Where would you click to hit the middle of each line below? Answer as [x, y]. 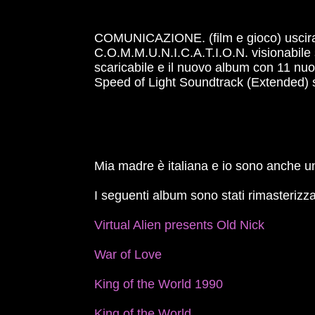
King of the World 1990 [159, 284]
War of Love [128, 255]
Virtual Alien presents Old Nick [180, 225]
